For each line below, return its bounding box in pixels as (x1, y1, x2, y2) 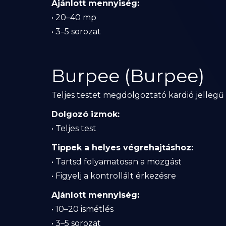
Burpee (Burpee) (51, 65, 204, 87)
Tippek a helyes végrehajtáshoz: (51, 143, 193, 152)
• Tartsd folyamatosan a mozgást (51, 157, 182, 166)
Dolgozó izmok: (51, 109, 120, 119)
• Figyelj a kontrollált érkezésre (51, 171, 176, 181)
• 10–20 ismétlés (51, 204, 114, 214)
